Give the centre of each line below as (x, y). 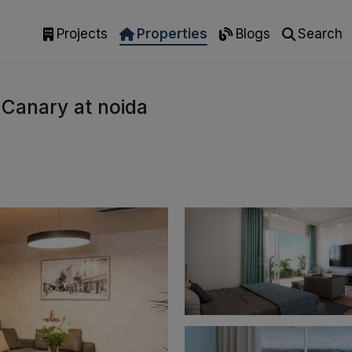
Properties (172, 34)
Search (320, 34)
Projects (82, 34)
